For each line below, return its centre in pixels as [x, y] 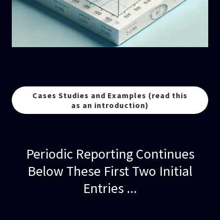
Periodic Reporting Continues [110, 154]
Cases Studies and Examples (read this [110, 95]
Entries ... [110, 188]
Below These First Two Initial [110, 171]
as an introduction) [110, 105]
